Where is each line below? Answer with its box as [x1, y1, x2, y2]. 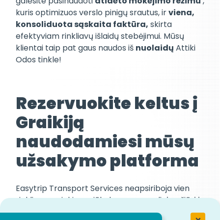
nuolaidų [136, 42, 174, 54]
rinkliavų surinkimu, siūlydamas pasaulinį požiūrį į [16, 194, 200, 206]
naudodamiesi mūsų [16, 130, 194, 154]
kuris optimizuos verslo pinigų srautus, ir [16, 7, 168, 19]
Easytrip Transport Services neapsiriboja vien [16, 183, 190, 194]
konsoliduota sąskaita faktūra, [16, 19, 148, 30]
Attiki [174, 42, 195, 54]
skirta [148, 19, 172, 30]
